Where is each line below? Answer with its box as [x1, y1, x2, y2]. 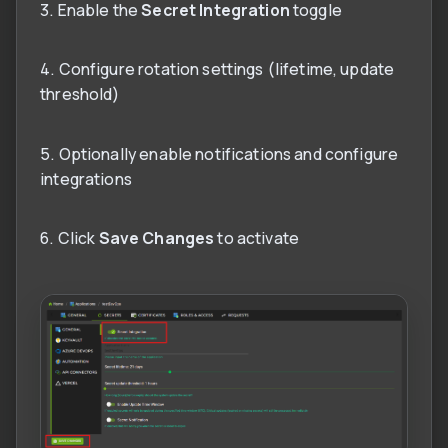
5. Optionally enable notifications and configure [40, 142, 399, 165]
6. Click [40, 227, 99, 250]
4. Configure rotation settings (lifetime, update [40, 58, 395, 81]
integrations [40, 167, 132, 190]
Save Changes [98, 227, 215, 250]
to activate [214, 227, 300, 250]
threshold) [40, 83, 120, 106]
